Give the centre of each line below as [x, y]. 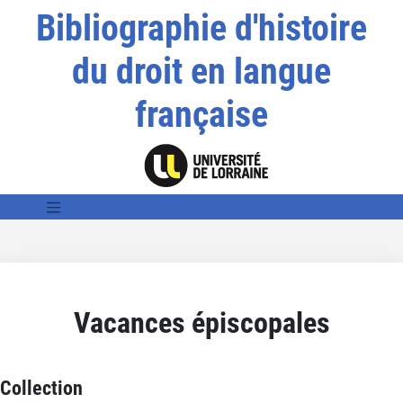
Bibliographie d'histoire [201, 28]
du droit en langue [201, 72]
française [201, 115]
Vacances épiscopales [201, 322]
